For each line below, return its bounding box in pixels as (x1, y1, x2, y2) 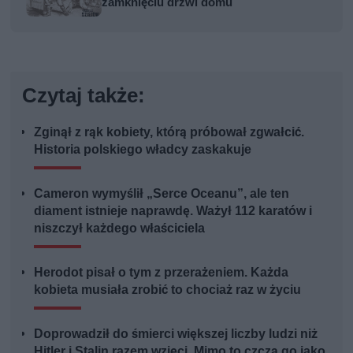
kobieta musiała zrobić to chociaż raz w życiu (34, 281, 302, 297)
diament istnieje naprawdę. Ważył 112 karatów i (34, 203, 313, 218)
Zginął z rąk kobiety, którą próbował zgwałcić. (34, 124, 305, 139)
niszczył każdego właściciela (34, 220, 206, 236)
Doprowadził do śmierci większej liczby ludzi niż (34, 325, 318, 341)
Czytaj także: (22, 83, 146, 107)
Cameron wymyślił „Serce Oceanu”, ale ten (34, 185, 290, 201)
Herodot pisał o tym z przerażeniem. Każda (34, 264, 289, 280)
